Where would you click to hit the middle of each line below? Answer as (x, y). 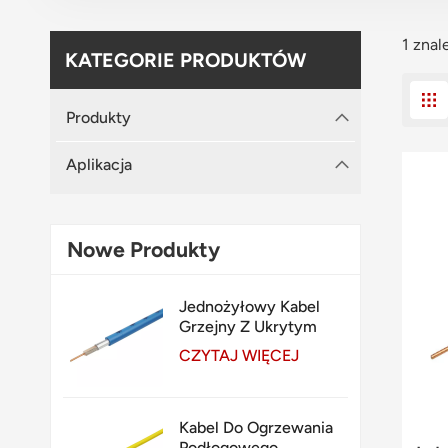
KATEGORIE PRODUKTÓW (185, 60)
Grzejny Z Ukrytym (248, 327)
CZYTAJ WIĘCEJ (239, 356)
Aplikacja (99, 165)
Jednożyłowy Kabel (250, 307)
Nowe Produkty (144, 249)
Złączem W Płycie (245, 347)
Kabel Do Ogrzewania (256, 428)
